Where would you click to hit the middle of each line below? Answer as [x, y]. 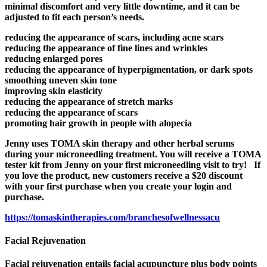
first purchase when [86, 186]
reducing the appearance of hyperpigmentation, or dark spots [129, 69]
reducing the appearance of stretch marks [89, 101]
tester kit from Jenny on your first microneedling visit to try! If [133, 164]
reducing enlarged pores [54, 58]
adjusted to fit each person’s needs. [74, 17]
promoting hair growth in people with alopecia [98, 123]
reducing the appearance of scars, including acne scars [114, 37]
